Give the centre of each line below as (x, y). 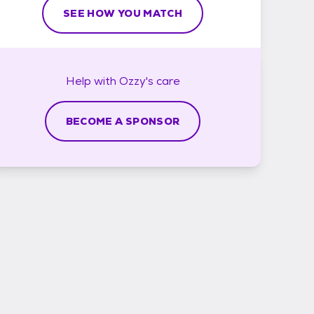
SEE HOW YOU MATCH (123, 13)
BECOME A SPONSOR (123, 121)
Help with (92, 81)
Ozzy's (136, 81)
